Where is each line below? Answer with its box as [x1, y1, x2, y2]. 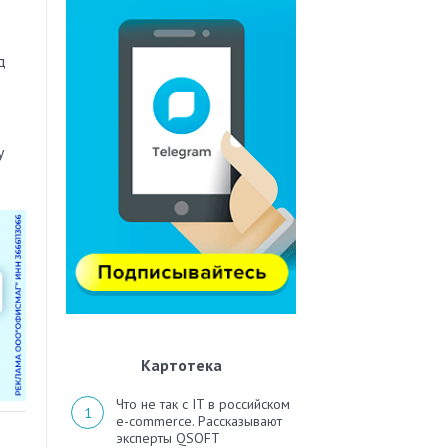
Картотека [140, 355, 222, 376]
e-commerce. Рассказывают [116, 412, 282, 431]
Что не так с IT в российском [116, 395, 290, 414]
